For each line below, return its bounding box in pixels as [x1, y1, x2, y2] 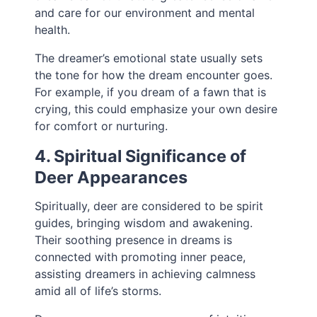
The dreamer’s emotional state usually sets [35, 51, 263, 66]
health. [35, 23, 71, 38]
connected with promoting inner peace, [35, 250, 246, 265]
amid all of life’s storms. [35, 284, 162, 299]
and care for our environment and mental [35, 6, 255, 21]
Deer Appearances [35, 167, 188, 188]
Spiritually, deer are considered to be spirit [35, 199, 264, 214]
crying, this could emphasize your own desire [35, 102, 278, 117]
